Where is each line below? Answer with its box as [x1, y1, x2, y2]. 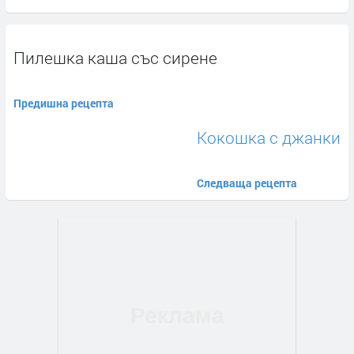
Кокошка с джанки [197, 126, 341, 149]
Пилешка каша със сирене [13, 46, 217, 69]
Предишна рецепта [13, 95, 114, 111]
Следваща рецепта [197, 175, 297, 190]
